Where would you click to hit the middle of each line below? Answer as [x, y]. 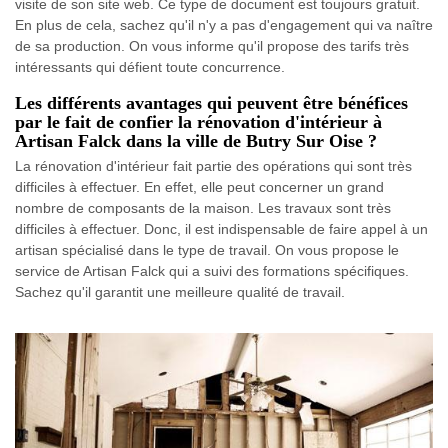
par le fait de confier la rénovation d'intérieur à [198, 121]
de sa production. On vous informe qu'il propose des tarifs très [212, 45]
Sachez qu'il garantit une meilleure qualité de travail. [180, 291]
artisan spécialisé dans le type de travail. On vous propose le [207, 249]
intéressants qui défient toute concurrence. [150, 66]
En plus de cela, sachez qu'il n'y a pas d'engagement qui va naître [224, 24]
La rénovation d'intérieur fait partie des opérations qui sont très [213, 165]
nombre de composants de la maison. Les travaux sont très [203, 207]
